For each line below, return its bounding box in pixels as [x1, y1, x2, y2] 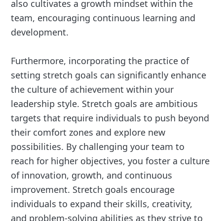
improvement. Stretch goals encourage [11, 183, 175, 195]
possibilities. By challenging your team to [11, 140, 185, 152]
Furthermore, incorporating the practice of [11, 54, 189, 67]
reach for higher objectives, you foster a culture [11, 154, 210, 167]
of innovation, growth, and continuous [11, 169, 173, 181]
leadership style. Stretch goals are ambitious [11, 97, 198, 110]
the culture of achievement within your [11, 83, 174, 95]
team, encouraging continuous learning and [11, 11, 196, 24]
